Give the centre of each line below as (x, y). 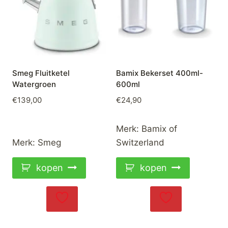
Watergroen (34, 84)
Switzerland (140, 143)
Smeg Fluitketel (41, 73)
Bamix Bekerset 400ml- (160, 73)
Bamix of (159, 129)
